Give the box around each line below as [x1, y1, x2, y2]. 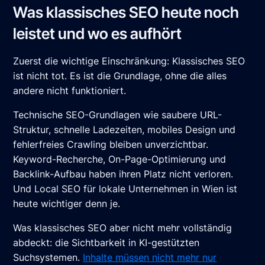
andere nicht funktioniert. [13, 85, 127, 97]
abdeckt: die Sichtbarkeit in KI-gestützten [13, 237, 200, 249]
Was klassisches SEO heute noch [13, 3, 240, 22]
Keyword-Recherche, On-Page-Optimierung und [13, 153, 227, 166]
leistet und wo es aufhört [13, 24, 182, 43]
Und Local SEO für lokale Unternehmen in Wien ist [13, 183, 238, 195]
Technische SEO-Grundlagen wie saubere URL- [13, 109, 222, 121]
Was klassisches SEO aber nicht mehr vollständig [13, 222, 232, 234]
